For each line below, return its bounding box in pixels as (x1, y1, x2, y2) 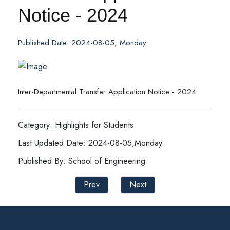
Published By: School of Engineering (18, 155, 145, 167)
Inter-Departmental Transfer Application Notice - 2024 (18, 86, 196, 98)
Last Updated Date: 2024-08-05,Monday (18, 137, 162, 149)
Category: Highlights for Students (18, 119, 133, 131)
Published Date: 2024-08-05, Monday (18, 37, 146, 49)
